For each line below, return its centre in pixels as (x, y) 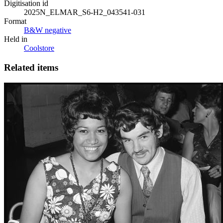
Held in (16, 39)
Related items (31, 68)
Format (15, 21)
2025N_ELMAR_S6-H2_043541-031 (85, 12)
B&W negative (48, 30)
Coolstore (39, 48)
